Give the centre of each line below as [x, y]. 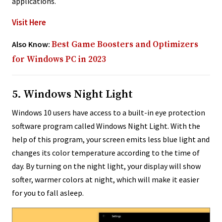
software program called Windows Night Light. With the [106, 126]
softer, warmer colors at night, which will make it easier [106, 179]
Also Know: [32, 44]
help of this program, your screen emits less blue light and [111, 139]
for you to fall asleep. [48, 193]
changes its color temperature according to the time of [106, 152]
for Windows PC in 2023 [59, 59]
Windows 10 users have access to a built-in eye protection [109, 112]
